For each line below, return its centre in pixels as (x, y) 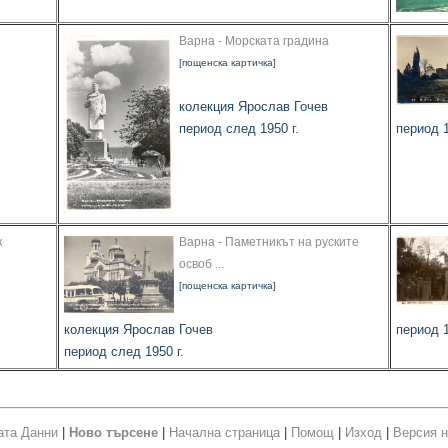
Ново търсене (113, 433)
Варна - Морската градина (254, 41)
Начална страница (224, 433)
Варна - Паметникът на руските (269, 242)
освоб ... (201, 264)
